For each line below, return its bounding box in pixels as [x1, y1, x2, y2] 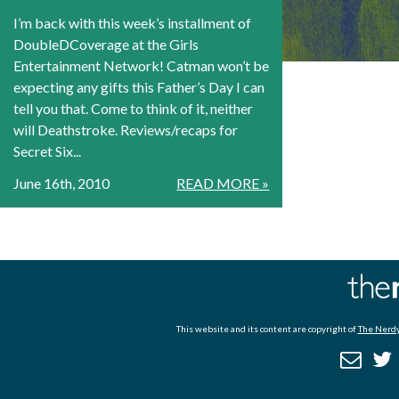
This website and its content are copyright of [175, 322, 358, 334]
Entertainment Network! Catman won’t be [13, 57, 269, 75]
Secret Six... [13, 142, 81, 160]
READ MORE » [176, 175, 270, 192]
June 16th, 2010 [13, 175, 110, 192]
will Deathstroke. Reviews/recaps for [13, 121, 238, 139]
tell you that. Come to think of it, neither [13, 100, 253, 118]
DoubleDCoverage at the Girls [13, 36, 199, 53]
